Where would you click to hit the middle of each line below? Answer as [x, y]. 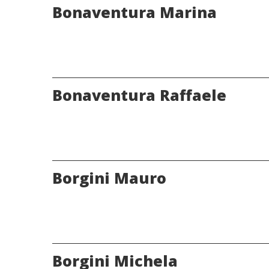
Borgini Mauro [109, 178]
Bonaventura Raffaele [139, 95]
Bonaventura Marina [134, 12]
